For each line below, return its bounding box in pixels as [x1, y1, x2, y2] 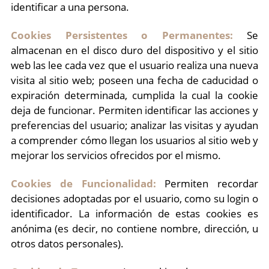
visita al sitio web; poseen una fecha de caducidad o [11, 73, 258, 87]
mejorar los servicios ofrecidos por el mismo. [11, 148, 221, 162]
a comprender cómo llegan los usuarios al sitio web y [11, 133, 258, 147]
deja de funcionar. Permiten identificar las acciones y [11, 103, 258, 117]
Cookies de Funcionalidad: [11, 177, 156, 190]
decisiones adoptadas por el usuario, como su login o [11, 192, 258, 205]
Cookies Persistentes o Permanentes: [11, 28, 233, 42]
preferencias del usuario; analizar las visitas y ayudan [11, 118, 258, 132]
